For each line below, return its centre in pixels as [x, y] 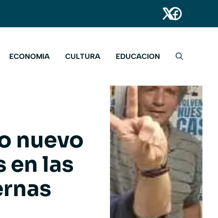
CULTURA [83, 57]
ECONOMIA [29, 57]
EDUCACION [138, 57]
